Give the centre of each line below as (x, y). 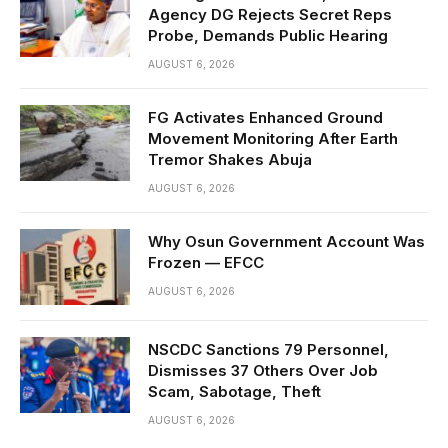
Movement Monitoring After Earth (273, 138)
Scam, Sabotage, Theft (234, 391)
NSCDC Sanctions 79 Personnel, (268, 349)
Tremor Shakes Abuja (230, 159)
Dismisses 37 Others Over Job (263, 370)
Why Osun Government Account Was (286, 241)
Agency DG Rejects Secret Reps (270, 14)
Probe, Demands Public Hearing (268, 35)
